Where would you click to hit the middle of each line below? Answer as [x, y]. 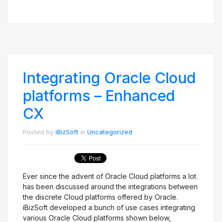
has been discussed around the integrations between [110, 187]
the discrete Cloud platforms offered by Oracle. [100, 197]
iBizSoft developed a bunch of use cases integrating [109, 207]
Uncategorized [110, 132]
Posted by [39, 132]
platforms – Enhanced [99, 96]
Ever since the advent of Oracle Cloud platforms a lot [110, 176]
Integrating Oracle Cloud [109, 78]
